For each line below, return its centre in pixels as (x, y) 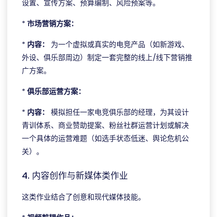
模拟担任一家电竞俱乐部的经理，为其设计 (119, 112)
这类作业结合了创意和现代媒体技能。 (84, 197)
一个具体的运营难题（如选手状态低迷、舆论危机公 (105, 138)
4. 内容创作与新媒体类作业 (75, 176)
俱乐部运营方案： (56, 91)
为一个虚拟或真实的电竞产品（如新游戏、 (119, 44)
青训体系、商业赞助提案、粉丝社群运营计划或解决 (105, 125)
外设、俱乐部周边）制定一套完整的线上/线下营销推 (107, 57)
